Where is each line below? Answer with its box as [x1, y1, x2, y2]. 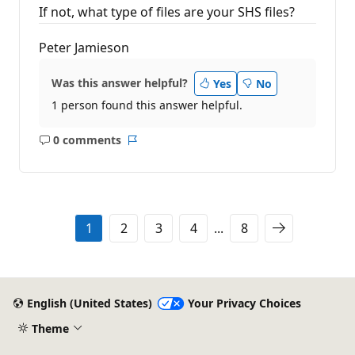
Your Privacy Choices [187, 296, 301, 311]
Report [131, 139, 169, 155]
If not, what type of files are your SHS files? [39, 2, 295, 21]
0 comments [52, 132, 121, 148]
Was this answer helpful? [52, 75, 188, 91]
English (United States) [26, 296, 152, 311]
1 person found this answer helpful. [52, 97, 242, 113]
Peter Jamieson [39, 38, 129, 56]
